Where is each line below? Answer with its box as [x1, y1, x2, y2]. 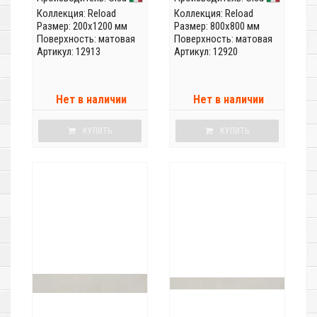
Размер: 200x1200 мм [37, 20, 127, 33]
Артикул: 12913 [37, 45, 100, 59]
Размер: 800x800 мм [174, 20, 260, 33]
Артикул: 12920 [174, 45, 238, 59]
